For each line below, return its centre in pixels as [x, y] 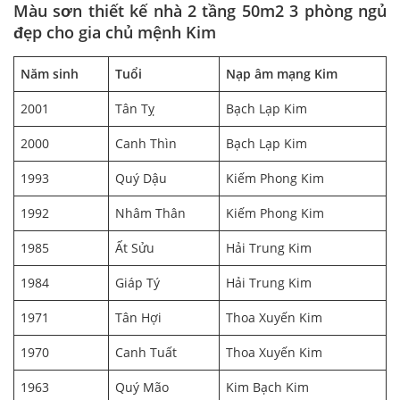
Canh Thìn [146, 144]
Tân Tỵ [135, 109]
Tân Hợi [138, 318]
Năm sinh [50, 74]
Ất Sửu [135, 248]
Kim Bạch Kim [267, 387]
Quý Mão [142, 387]
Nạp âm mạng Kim [282, 74]
